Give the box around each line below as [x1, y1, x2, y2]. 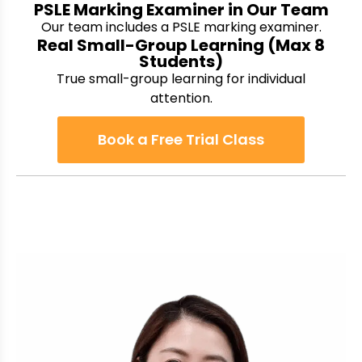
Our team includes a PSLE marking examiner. [40, 17, 322, 36]
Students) [139, 49, 223, 73]
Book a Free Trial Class [98, 128, 264, 149]
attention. [149, 88, 213, 107]
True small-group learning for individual [57, 69, 305, 88]
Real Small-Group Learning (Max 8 [37, 33, 325, 57]
